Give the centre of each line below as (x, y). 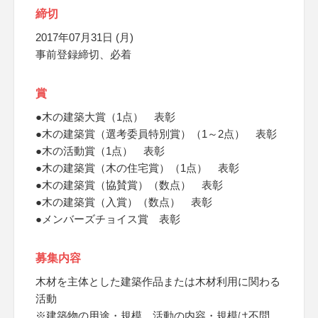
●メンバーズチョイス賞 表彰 (108, 219)
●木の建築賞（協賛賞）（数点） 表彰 (129, 185)
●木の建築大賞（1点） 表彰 (105, 117)
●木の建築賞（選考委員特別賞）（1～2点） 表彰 (156, 134)
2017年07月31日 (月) (84, 37)
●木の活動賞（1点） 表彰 (100, 151)
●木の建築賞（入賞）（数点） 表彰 (124, 202)
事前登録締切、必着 (83, 54)
